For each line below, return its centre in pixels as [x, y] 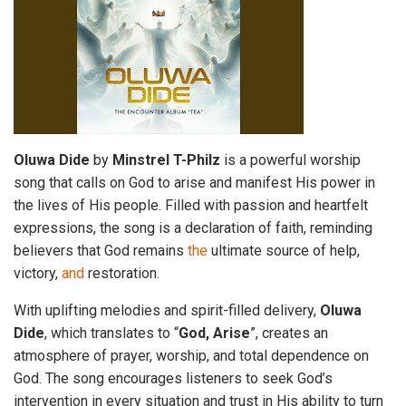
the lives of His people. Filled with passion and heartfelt [191, 205]
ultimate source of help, [284, 251]
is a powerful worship [290, 160]
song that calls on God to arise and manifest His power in [194, 183]
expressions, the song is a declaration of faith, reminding [193, 228]
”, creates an [289, 333]
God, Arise [214, 333]
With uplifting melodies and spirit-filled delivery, [167, 310]
